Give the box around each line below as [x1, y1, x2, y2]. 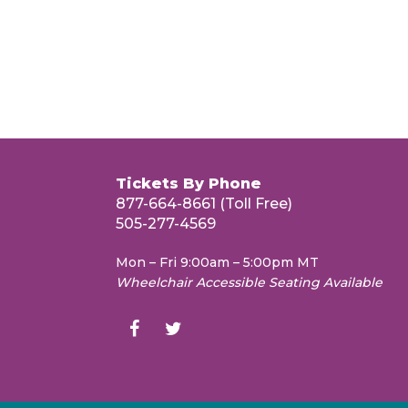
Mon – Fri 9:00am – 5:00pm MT [116, 254, 319, 271]
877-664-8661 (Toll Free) [116, 195, 292, 213]
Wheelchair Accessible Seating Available [116, 274, 382, 291]
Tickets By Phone [116, 175, 261, 193]
